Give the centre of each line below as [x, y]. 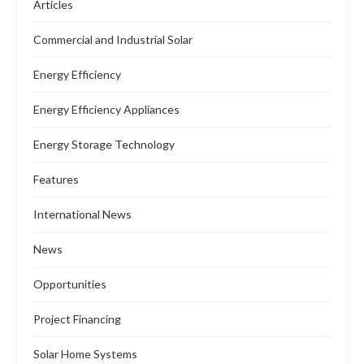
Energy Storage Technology [104, 145]
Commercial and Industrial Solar [113, 40]
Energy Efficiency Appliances [106, 110]
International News [82, 214]
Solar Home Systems [85, 354]
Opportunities [70, 284]
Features [56, 180]
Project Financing [77, 319]
